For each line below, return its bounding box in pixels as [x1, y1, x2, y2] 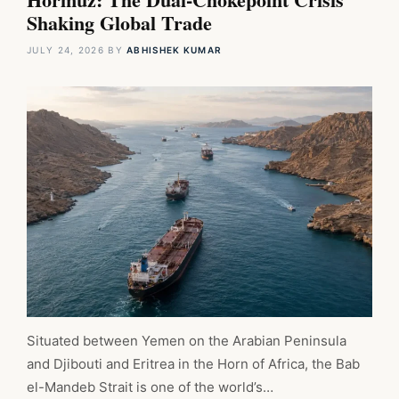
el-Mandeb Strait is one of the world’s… [27, 378, 273, 395]
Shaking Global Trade [27, 8, 212, 38]
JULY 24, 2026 [27, 45, 104, 56]
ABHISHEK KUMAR [126, 45, 223, 56]
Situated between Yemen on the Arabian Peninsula [27, 331, 346, 349]
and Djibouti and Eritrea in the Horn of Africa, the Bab [27, 354, 360, 372]
